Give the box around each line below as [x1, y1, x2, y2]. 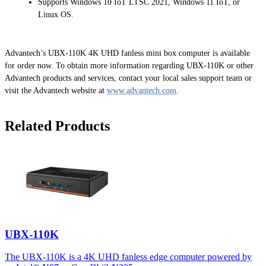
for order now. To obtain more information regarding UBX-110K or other [5, 61, 254, 71]
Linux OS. [38, 10, 74, 20]
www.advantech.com [107, 86, 176, 96]
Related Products [5, 118, 110, 134]
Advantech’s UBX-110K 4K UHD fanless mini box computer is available [5, 49, 250, 58]
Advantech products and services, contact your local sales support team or [5, 74, 252, 83]
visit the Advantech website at [5, 86, 107, 96]
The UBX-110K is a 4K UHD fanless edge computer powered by [5, 252, 252, 262]
